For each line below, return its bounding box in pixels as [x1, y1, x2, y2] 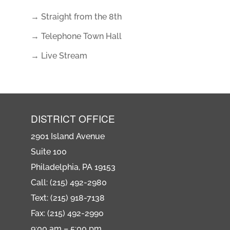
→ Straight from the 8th [30, 12, 122, 22]
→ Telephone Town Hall [30, 31, 122, 41]
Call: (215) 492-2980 [30, 178, 107, 188]
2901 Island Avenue [30, 131, 105, 142]
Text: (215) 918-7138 [30, 193, 105, 203]
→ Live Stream [30, 51, 87, 61]
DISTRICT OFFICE [30, 111, 115, 126]
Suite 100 [30, 147, 67, 157]
